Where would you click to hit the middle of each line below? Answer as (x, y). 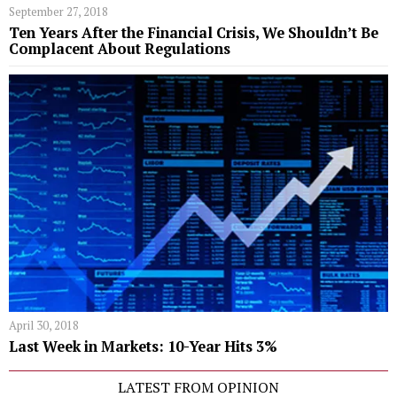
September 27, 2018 (58, 12)
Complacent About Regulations (120, 49)
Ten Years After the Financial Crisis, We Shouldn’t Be (194, 33)
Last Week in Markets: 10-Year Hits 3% (143, 346)
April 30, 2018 (44, 325)
